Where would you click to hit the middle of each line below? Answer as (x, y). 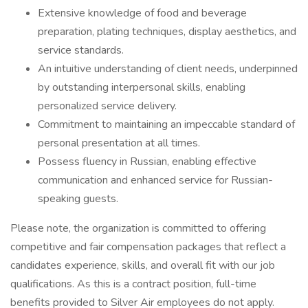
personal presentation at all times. (119, 143)
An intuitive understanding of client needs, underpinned (168, 69)
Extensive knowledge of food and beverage (142, 13)
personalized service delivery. (107, 106)
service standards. (81, 50)
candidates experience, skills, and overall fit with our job (143, 265)
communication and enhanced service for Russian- (155, 180)
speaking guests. (78, 199)
